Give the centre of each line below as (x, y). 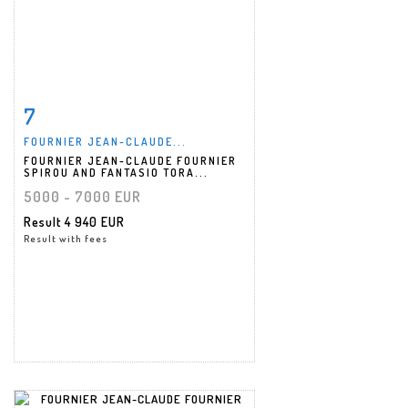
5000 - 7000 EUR (82, 196)
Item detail (82, 112)
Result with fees (66, 238)
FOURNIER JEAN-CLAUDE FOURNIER (130, 160)
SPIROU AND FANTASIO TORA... (116, 172)
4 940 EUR (95, 221)
